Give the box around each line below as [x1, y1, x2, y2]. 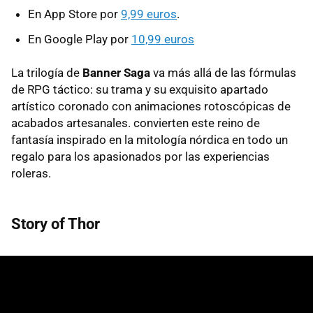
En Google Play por [28, 31, 131, 46]
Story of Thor [11, 214, 100, 233]
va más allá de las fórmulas [150, 65, 296, 80]
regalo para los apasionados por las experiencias [11, 149, 270, 163]
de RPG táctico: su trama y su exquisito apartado [11, 82, 268, 96]
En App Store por [28, 6, 121, 21]
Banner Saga [82, 65, 150, 80]
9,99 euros [121, 6, 177, 21]
